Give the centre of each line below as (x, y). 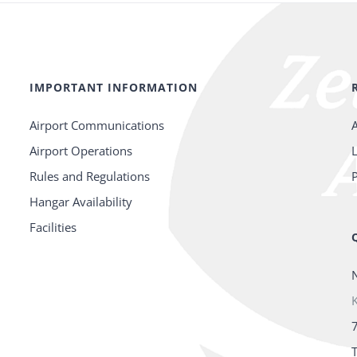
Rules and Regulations (90, 177)
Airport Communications (97, 126)
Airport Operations (81, 151)
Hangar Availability (81, 202)
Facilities (53, 228)
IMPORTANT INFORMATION (114, 88)
